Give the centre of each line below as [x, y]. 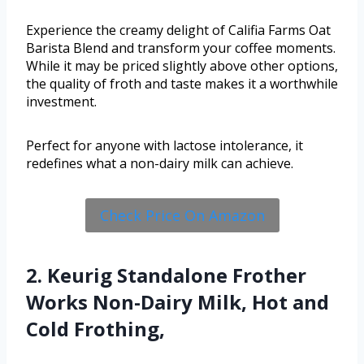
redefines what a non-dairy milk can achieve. [160, 163]
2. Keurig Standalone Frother [166, 275]
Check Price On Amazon [182, 215]
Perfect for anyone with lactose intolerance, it [165, 145]
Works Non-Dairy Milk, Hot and [178, 302]
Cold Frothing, [95, 329]
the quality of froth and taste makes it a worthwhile [182, 83]
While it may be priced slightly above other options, [182, 65]
